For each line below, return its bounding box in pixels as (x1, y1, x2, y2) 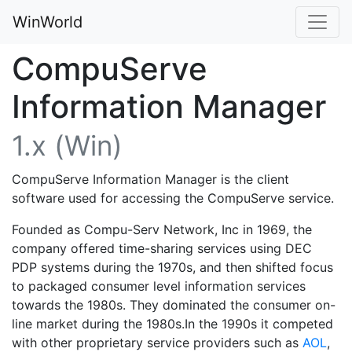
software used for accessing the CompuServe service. (12, 190, 334, 206)
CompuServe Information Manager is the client (12, 171, 289, 187)
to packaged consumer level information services (12, 278, 306, 294)
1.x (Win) (12, 129, 123, 162)
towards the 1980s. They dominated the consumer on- (12, 297, 335, 313)
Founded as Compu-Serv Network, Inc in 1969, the (12, 222, 312, 237)
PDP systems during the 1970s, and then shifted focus (12, 259, 333, 275)
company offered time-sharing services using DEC (12, 240, 312, 256)
